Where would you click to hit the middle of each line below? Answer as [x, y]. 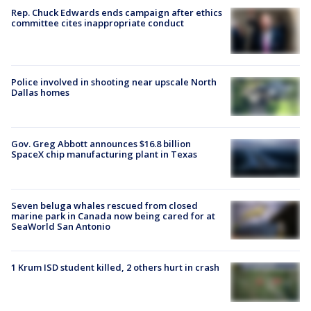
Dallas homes [40, 92]
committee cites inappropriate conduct [98, 23]
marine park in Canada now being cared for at [113, 216]
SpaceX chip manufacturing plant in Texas [104, 154]
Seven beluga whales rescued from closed [104, 205]
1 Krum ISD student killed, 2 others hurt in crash [115, 268]
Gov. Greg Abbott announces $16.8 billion [101, 143]
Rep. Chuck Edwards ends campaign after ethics [117, 12]
